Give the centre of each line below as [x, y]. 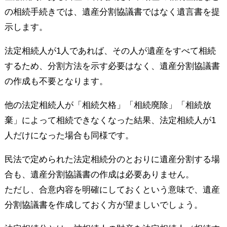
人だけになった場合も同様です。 [69, 135]
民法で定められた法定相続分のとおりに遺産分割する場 [112, 159]
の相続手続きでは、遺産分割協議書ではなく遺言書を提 [112, 12]
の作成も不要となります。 [56, 81]
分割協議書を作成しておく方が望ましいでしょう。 [103, 205]
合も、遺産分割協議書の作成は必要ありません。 [99, 174]
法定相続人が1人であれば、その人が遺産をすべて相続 [110, 51]
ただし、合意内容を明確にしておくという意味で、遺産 [112, 190]
